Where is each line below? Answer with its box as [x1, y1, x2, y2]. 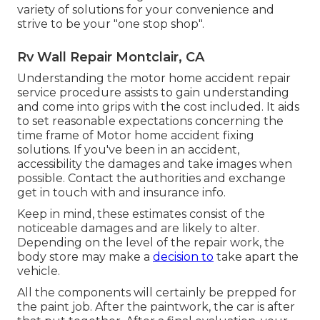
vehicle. [17, 264, 60, 278]
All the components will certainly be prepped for [17, 285, 296, 299]
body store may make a [17, 249, 153, 264]
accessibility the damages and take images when [17, 156, 292, 171]
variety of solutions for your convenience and [17, 2, 274, 16]
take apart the [214, 249, 299, 264]
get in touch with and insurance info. [17, 185, 226, 199]
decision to [153, 249, 214, 264]
